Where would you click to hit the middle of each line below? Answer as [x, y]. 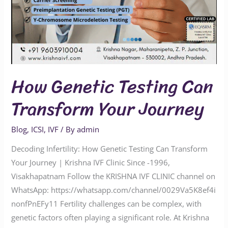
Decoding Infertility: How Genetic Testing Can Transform [110, 149]
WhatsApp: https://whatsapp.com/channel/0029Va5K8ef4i [114, 190]
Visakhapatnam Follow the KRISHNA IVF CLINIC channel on [113, 176]
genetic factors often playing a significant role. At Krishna [110, 218]
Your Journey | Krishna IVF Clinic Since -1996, [91, 163]
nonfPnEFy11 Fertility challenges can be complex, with [107, 204]
